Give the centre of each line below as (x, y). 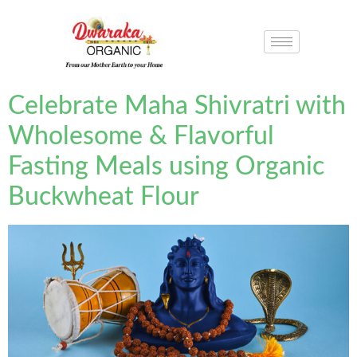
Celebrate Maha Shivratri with (177, 106)
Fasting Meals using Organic (166, 166)
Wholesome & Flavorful (141, 136)
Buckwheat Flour (104, 196)
